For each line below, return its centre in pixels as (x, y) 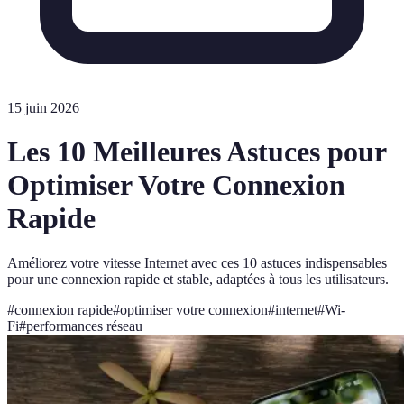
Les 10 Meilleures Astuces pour (197, 152)
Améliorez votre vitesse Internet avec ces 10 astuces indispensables (197, 262)
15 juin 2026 (43, 108)
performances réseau (84, 326)
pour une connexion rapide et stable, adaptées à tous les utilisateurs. (198, 279)
